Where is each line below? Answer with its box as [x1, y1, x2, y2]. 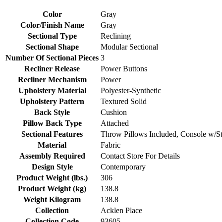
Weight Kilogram [23, 195, 81, 204]
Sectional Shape [25, 43, 79, 52]
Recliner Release [24, 64, 80, 73]
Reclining [101, 32, 131, 41]
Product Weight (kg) [18, 184, 86, 193]
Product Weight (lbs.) [16, 173, 88, 182]
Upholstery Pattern [20, 97, 84, 106]
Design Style [31, 163, 73, 171]
